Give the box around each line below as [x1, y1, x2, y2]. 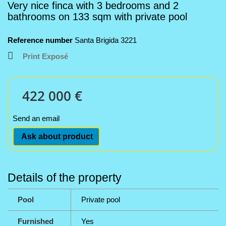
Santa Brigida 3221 [75, 36, 137, 44]
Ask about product [20, 132, 93, 141]
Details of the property [8, 171, 122, 184]
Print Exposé [23, 52, 68, 61]
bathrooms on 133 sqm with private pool [8, 11, 187, 22]
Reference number [8, 36, 73, 44]
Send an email [13, 114, 60, 123]
